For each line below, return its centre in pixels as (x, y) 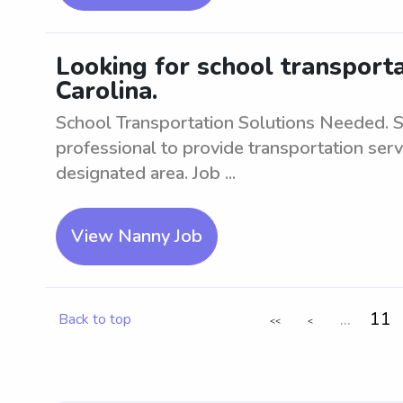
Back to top (95, 319)
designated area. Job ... (146, 173)
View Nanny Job (137, 236)
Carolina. (107, 91)
